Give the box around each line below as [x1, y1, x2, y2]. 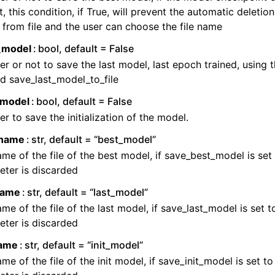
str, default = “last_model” [27, 186, 149, 198]
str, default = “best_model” [31, 133, 157, 145]
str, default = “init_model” [25, 239, 144, 251]
